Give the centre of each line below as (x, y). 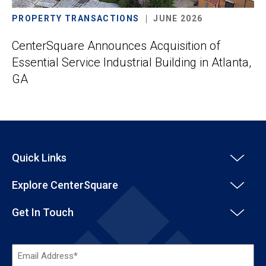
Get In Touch (43, 212)
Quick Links (39, 158)
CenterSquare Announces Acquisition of (116, 46)
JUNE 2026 (178, 18)
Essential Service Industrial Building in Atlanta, (132, 62)
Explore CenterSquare (65, 185)
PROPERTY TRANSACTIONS (76, 18)
